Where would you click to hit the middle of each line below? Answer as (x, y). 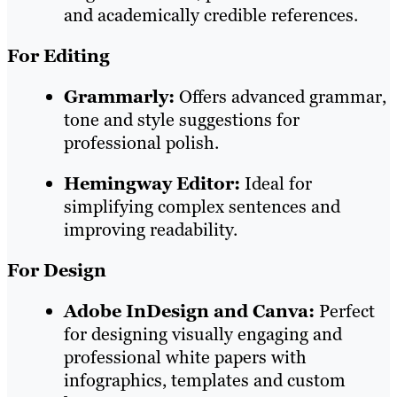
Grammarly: (121, 97)
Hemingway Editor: (154, 184)
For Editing (58, 56)
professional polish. (141, 143)
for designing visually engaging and (203, 335)
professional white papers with (185, 358)
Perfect (345, 311)
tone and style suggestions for (182, 120)
